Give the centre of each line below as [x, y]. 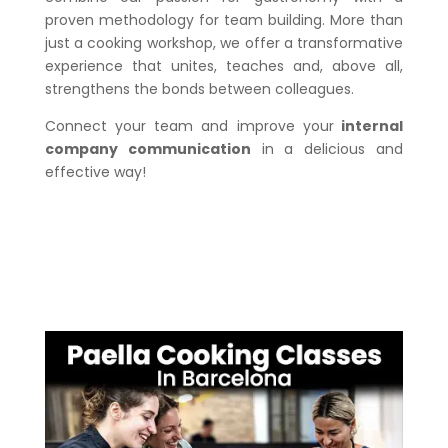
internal [368, 125]
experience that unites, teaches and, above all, [224, 65]
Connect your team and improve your [189, 125]
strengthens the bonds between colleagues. [199, 88]
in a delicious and [327, 148]
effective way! [95, 171]
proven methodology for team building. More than [224, 19]
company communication [147, 148]
